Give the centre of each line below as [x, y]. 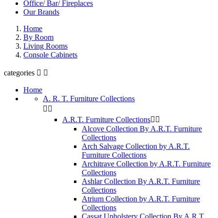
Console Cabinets [50, 55]
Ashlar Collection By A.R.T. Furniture [141, 181]
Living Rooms [45, 46]
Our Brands [41, 12]
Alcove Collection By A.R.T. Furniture [142, 129]
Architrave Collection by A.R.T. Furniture [146, 164]
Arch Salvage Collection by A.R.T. [136, 146]
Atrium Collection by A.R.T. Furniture [141, 199]
